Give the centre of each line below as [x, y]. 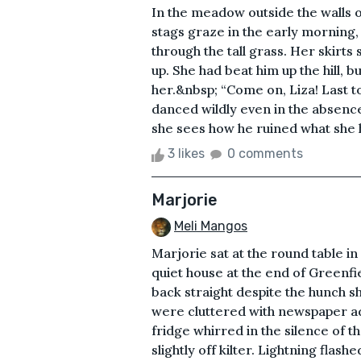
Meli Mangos [211, 226]
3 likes [186, 154]
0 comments [265, 154]
